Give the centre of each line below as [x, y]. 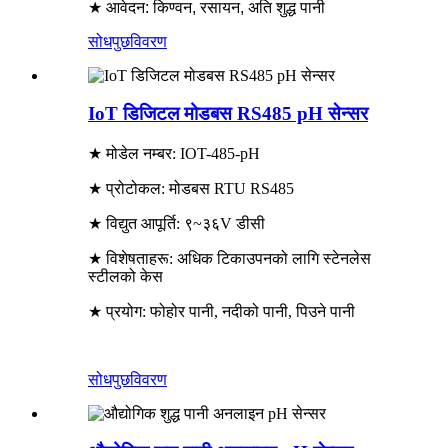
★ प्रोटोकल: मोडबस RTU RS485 [191, 189]
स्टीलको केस [125, 277]
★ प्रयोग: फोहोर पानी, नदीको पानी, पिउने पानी [221, 312]
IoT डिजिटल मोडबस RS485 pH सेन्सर [228, 114]
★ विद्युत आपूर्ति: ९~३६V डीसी [176, 224]
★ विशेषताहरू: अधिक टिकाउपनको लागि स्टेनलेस [229, 259]
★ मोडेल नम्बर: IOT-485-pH [174, 154]
